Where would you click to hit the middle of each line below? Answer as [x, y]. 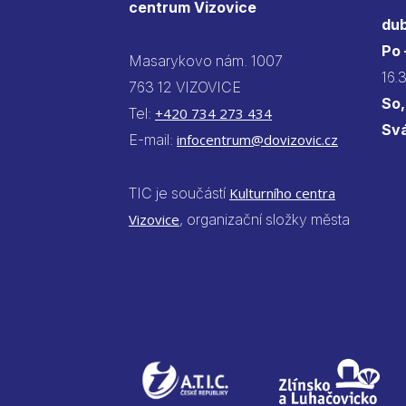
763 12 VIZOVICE [185, 87]
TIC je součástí [179, 193]
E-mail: [153, 139]
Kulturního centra [282, 193]
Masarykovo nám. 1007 [206, 60]
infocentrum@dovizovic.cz [257, 139]
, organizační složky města [266, 219]
